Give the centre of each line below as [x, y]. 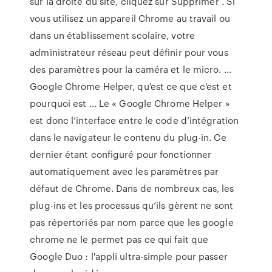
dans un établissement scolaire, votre [112, 35]
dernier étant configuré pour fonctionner [121, 154]
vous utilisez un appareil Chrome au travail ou [130, 18]
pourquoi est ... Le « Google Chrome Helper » [130, 103]
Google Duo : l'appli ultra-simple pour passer [129, 256]
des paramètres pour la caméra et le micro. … [131, 69]
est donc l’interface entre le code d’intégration [134, 120]
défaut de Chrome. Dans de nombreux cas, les [132, 188]
